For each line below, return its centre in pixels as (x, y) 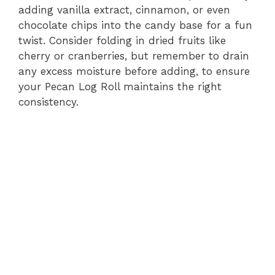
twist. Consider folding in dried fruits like (122, 41)
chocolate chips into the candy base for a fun (135, 25)
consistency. (48, 102)
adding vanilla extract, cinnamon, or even (124, 10)
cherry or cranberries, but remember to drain (134, 56)
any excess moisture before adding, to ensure (134, 71)
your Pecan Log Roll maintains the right (120, 87)
